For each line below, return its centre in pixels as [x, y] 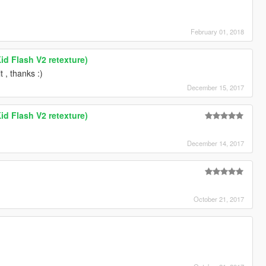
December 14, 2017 [216, 143]
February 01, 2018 [218, 31]
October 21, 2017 [219, 199]
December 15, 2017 [216, 87]
